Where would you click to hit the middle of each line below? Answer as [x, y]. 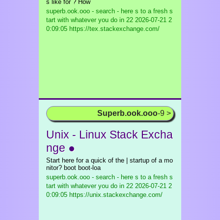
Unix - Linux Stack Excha [110, 135]
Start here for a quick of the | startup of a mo [110, 160]
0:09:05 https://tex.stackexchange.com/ [103, 29]
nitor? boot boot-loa [73, 168]
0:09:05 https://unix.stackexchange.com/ [104, 195]
